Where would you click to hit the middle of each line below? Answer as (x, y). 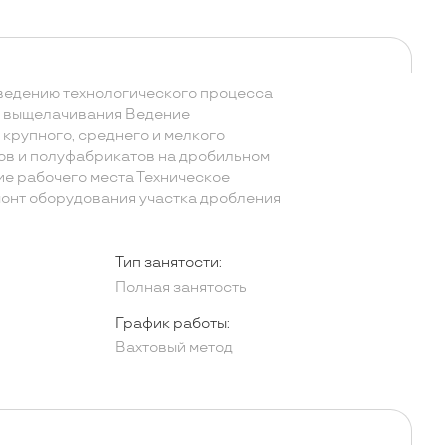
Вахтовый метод (173, 348)
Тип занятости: (168, 263)
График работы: (172, 323)
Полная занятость (180, 287)
